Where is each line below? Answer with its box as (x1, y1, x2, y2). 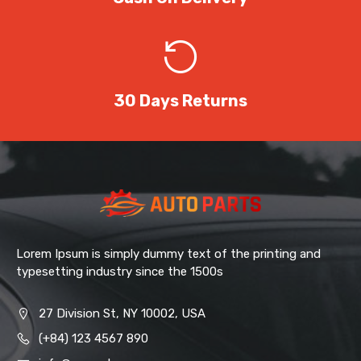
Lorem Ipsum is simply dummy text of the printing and (16, 246, 321, 261)
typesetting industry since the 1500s (16, 263, 223, 279)
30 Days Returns (114, 90, 247, 110)
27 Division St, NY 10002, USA (38, 305, 205, 321)
